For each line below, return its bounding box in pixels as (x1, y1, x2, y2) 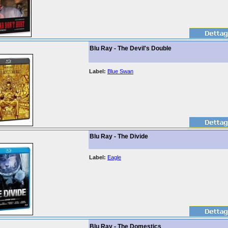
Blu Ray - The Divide (90, 133, 148, 140)
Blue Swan (107, 68, 133, 74)
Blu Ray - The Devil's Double (90, 45, 172, 52)
